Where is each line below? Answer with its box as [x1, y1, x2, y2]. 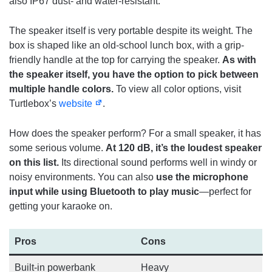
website [59, 98, 95, 109]
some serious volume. [9, 143, 103, 154]
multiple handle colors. [9, 84, 116, 95]
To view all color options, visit [116, 84, 241, 95]
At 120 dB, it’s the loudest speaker [103, 143, 262, 154]
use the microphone [154, 172, 248, 183]
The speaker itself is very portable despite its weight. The [9, 25, 253, 36]
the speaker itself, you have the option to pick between [9, 69, 259, 80]
